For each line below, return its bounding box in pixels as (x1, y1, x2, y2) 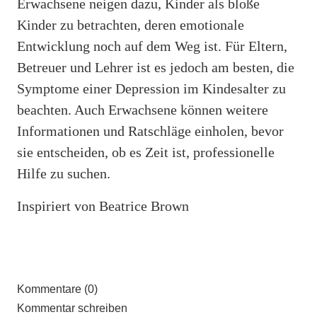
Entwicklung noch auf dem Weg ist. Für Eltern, (17, 38, 287, 54)
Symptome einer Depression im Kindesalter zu (17, 80, 286, 96)
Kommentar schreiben (17, 301, 127, 314)
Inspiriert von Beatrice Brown (17, 197, 189, 214)
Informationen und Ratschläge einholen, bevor (17, 122, 284, 139)
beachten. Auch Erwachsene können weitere (17, 101, 268, 117)
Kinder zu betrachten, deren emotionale (17, 16, 244, 33)
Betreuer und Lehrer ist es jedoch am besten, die (17, 59, 294, 75)
